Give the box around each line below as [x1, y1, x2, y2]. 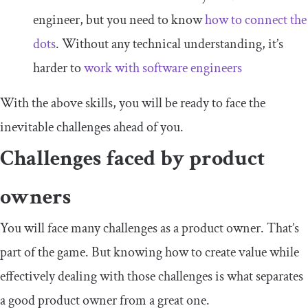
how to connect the [205, 10, 307, 29]
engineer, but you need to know [33, 10, 205, 29]
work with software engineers [84, 58, 242, 77]
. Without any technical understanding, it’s [56, 34, 283, 53]
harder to [33, 58, 84, 77]
